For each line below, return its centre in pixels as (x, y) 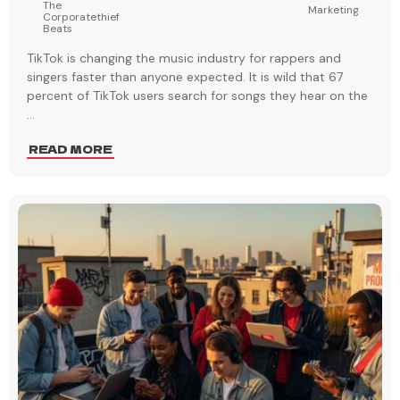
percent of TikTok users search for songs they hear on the (197, 96)
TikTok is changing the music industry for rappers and (184, 58)
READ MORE (71, 149)
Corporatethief (81, 17)
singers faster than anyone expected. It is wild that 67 (185, 77)
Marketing (333, 10)
